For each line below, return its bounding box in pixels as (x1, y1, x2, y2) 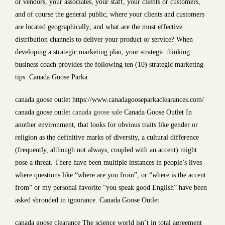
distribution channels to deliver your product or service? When (15, 36, 193, 43)
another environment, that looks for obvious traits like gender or (15, 121, 198, 129)
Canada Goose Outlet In (122, 108, 192, 116)
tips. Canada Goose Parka (15, 73, 87, 81)
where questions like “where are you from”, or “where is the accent (15, 171, 206, 179)
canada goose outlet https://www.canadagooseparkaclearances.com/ (15, 96, 204, 103)
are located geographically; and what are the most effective (15, 23, 182, 31)
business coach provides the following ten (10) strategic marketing (15, 61, 203, 68)
